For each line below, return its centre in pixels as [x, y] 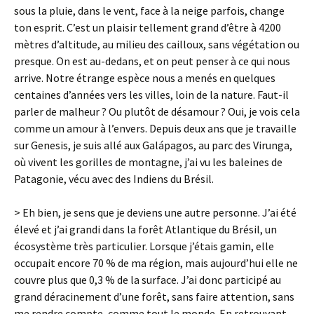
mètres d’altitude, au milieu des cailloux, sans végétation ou [157, 44]
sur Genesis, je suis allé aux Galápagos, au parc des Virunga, [153, 145]
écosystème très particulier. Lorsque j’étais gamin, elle [144, 246]
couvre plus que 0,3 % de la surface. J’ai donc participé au [148, 280]
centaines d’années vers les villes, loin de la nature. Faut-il [151, 95]
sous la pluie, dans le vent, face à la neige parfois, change [149, 11]
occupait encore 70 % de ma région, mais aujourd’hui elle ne [156, 263]
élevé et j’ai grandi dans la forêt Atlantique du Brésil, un [145, 229]
